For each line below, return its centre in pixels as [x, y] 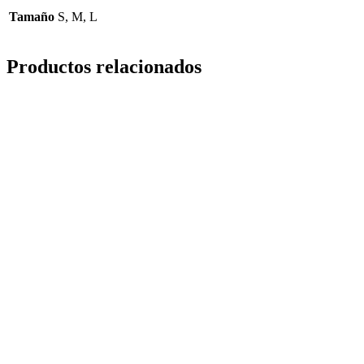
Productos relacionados [104, 67]
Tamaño [32, 17]
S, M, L [78, 17]
